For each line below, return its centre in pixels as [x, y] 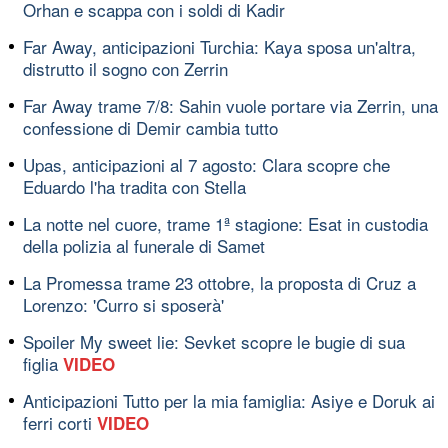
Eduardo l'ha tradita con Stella [134, 186]
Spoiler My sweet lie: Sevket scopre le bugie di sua [214, 341]
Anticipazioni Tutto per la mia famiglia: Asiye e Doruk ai [229, 400]
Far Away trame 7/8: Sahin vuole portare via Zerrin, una [230, 105]
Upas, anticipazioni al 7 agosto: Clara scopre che [206, 164]
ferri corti [60, 422]
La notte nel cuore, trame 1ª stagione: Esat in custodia [225, 223]
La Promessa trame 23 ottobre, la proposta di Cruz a [219, 282]
